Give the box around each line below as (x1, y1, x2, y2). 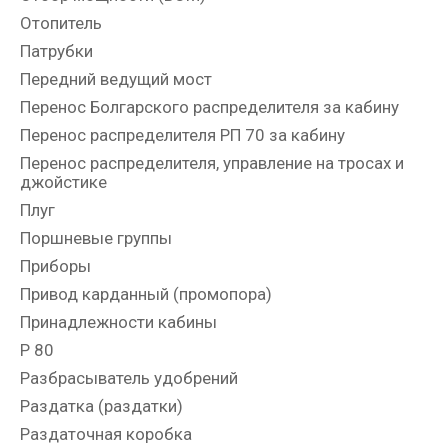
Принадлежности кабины (20, 311, 217, 332)
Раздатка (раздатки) (20, 395, 183, 416)
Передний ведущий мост (20, 68, 212, 89)
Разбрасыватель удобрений (20, 367, 238, 388)
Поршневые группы (20, 227, 172, 248)
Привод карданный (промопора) (20, 283, 272, 304)
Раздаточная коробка (20, 423, 192, 444)
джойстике (20, 171, 107, 192)
